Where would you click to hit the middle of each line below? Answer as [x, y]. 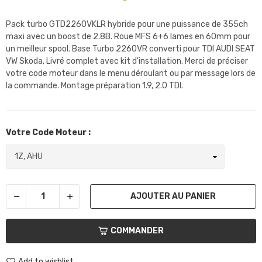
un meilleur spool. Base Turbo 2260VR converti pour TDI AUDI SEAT [130, 49]
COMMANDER [137, 231]
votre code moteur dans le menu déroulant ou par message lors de [131, 74]
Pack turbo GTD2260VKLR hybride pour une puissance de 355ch [127, 25]
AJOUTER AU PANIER [173, 196]
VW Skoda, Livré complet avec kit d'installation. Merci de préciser [127, 61]
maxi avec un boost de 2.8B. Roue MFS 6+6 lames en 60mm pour [128, 37]
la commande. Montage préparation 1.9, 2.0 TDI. [94, 86]
